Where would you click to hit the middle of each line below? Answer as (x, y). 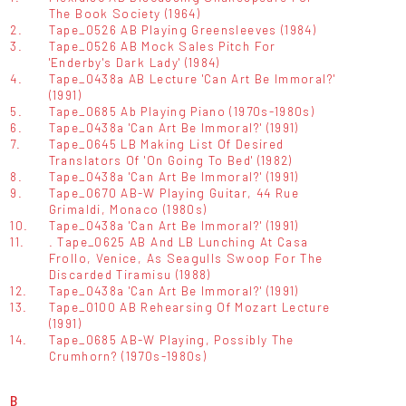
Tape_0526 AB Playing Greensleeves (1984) (183, 29)
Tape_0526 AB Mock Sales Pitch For (162, 45)
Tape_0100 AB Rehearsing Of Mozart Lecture (189, 306)
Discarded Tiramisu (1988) (130, 274)
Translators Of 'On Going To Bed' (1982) (170, 159)
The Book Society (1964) (125, 13)
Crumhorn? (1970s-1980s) (128, 355)
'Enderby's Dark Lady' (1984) (134, 62)
